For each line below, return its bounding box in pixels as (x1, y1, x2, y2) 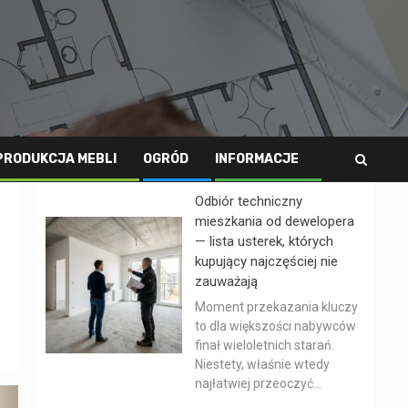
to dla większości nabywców (195, 319, 356, 333)
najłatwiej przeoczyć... (195, 376, 321, 391)
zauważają (195, 273, 258, 290)
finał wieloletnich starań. (195, 338, 334, 352)
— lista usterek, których (195, 233, 333, 250)
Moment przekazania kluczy (195, 300, 358, 314)
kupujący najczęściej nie (195, 253, 338, 270)
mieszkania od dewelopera (195, 213, 354, 229)
